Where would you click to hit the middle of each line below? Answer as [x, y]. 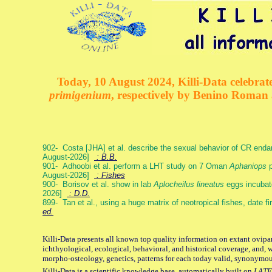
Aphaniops [248, 166]
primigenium [80, 95]
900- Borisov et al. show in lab [98, 185]
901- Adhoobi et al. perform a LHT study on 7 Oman [136, 166]
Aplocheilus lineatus [189, 185]
